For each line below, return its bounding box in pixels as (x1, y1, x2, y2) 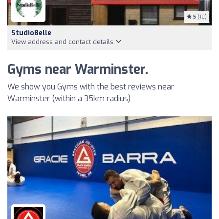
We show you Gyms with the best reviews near (7, 81, 174, 92)
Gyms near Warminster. (7, 61, 148, 78)
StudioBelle (11, 28, 51, 38)
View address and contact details (11, 37, 115, 46)
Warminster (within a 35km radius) (7, 93, 131, 104)
